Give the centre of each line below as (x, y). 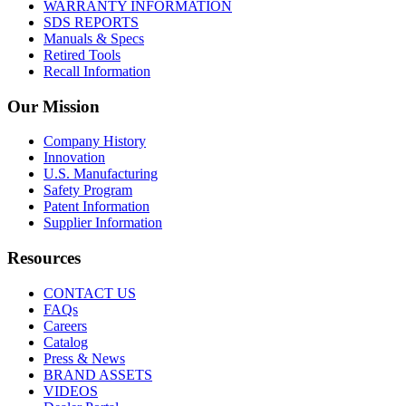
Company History (95, 141)
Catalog (66, 342)
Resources (44, 258)
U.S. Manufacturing (101, 174)
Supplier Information (103, 223)
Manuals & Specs (94, 38)
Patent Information (97, 207)
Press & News (84, 358)
